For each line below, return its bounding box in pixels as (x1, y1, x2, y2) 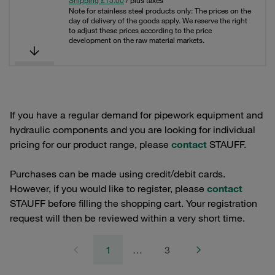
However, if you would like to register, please (10, 182, 207, 195)
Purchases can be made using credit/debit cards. (10, 168, 225, 180)
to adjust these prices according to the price (69, 25, 212, 35)
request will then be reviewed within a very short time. (10, 212, 245, 224)
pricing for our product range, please (10, 138, 171, 150)
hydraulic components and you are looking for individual (10, 123, 255, 136)
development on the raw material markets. (69, 35, 204, 45)
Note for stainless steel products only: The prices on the (69, 6, 251, 15)
